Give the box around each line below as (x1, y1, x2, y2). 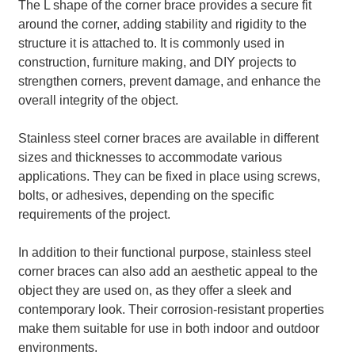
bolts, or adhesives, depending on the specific (17, 188, 274, 202)
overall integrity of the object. (17, 93, 178, 107)
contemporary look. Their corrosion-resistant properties (17, 302, 324, 316)
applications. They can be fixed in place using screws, (17, 169, 320, 183)
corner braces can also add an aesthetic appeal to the (17, 264, 318, 278)
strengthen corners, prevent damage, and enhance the (17, 74, 321, 88)
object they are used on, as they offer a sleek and (17, 283, 292, 297)
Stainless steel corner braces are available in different (17, 131, 319, 145)
